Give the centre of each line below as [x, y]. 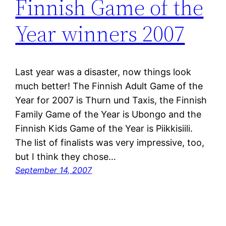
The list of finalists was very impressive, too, [110, 143]
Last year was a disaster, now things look [103, 72]
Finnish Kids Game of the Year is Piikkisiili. [104, 129]
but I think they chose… [66, 157]
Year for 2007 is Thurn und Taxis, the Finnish [111, 100]
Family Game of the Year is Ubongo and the [108, 115]
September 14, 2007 [54, 170]
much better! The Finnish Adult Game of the [109, 86]
